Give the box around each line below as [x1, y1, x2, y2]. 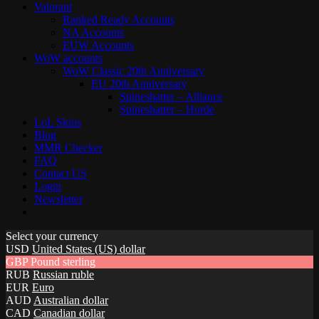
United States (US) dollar [32, 242, 145, 255]
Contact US [34, 167, 87, 179]
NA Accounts [63, 26, 124, 38]
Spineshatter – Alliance [120, 90, 223, 103]
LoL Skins [34, 115, 81, 128]
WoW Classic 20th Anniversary [63, 64, 204, 77]
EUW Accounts [63, 38, 134, 51]
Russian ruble [33, 268, 94, 281]
